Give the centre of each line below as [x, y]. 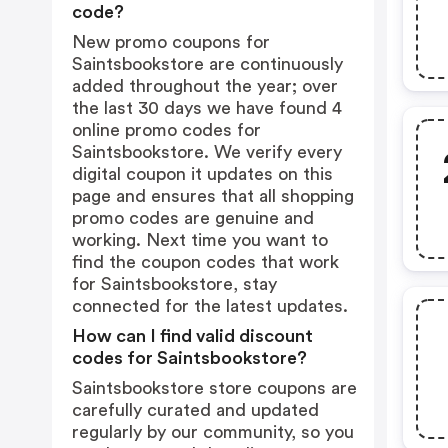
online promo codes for [166, 130]
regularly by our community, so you [213, 432]
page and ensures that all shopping [213, 196]
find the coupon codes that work [205, 262]
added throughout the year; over [205, 86]
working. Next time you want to [200, 240]
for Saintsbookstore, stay [174, 284]
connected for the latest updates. [210, 306]
